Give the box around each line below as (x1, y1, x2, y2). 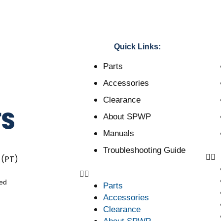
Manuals (103, 128, 134, 138)
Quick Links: (114, 42, 161, 51)
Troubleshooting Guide (103, 145, 185, 155)
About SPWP (103, 111, 151, 121)
